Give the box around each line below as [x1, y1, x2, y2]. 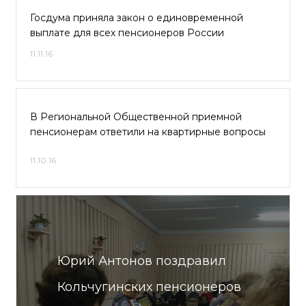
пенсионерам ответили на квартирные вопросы [30, 126, 266, 138]
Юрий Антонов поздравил [57, 253, 226, 268]
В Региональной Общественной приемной [30, 111, 242, 123]
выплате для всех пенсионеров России [30, 27, 224, 39]
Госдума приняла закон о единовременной [30, 12, 243, 24]
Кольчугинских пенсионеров [57, 279, 241, 294]
